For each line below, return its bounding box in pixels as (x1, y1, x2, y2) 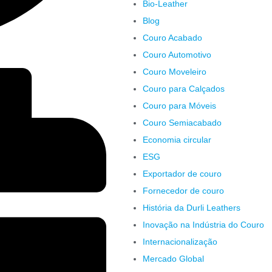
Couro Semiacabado (143, 118, 222, 128)
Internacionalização (143, 237, 217, 247)
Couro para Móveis (143, 101, 216, 111)
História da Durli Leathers (143, 203, 240, 213)
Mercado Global (143, 254, 204, 264)
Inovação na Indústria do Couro (143, 220, 264, 230)
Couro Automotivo (143, 50, 211, 60)
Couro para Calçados (143, 84, 225, 94)
